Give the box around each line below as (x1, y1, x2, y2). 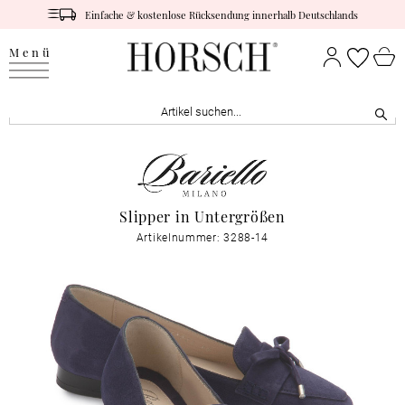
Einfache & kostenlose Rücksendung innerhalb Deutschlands (85, 6, 359, 22)
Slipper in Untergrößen (119, 205, 286, 227)
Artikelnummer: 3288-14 (136, 230, 269, 245)
